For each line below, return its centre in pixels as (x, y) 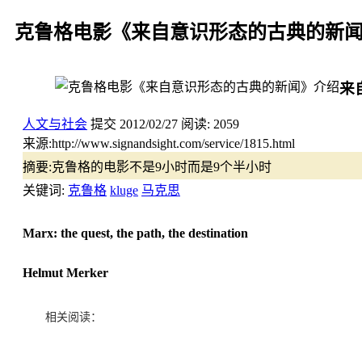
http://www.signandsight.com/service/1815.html (173, 143)
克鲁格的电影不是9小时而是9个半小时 (162, 166)
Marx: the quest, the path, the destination (135, 233)
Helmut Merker (65, 272)
